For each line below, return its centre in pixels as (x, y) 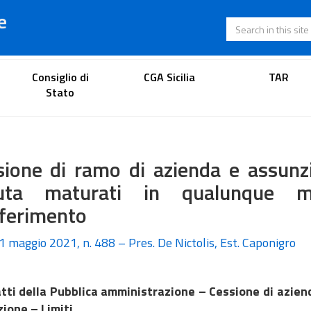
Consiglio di (60, 77)
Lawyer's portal (156, 75)
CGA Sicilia (169, 77)
